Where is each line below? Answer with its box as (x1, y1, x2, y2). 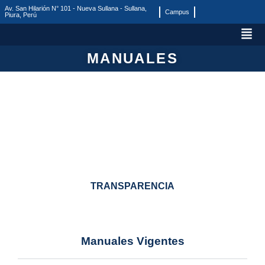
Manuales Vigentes (80, 235, 185, 247)
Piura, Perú (5, 11, 37, 18)
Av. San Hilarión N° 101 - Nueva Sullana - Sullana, (5, 5, 147, 12)
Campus (164, 8, 189, 15)
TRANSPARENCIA (91, 181, 174, 191)
